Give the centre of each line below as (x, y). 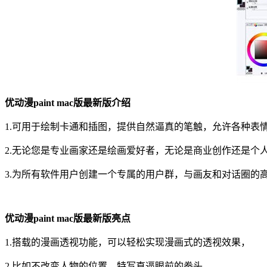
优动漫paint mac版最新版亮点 (68, 218)
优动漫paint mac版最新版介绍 (68, 103)
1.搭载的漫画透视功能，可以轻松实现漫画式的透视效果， (128, 242)
